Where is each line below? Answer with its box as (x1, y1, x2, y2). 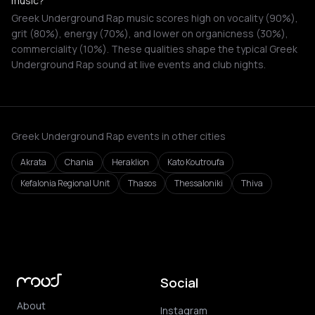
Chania (65, 156, 94, 168)
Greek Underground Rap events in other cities (11, 129, 226, 143)
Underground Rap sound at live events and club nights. (11, 58, 266, 71)
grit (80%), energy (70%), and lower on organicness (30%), (11, 27, 288, 40)
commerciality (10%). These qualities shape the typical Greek (11, 42, 297, 56)
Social (160, 274, 198, 291)
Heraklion (112, 156, 149, 168)
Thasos (128, 177, 156, 189)
